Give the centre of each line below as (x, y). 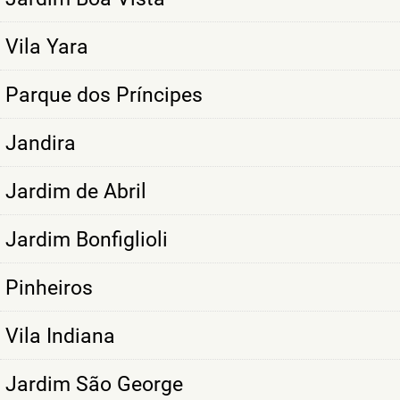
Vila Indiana (60, 336)
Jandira (41, 143)
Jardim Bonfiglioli (87, 239)
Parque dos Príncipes (104, 95)
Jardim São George (94, 384)
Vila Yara (47, 46)
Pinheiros (49, 287)
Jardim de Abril (76, 191)
